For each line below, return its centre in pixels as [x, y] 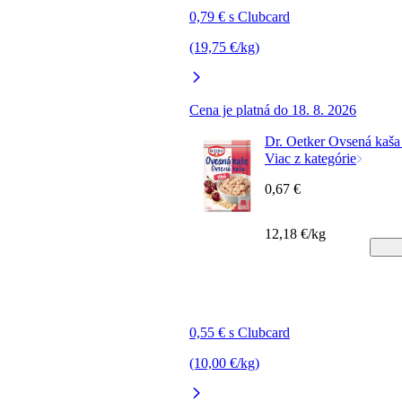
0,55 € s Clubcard [240, 332]
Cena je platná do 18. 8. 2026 [273, 109]
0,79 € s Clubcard [240, 16]
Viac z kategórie [310, 158]
